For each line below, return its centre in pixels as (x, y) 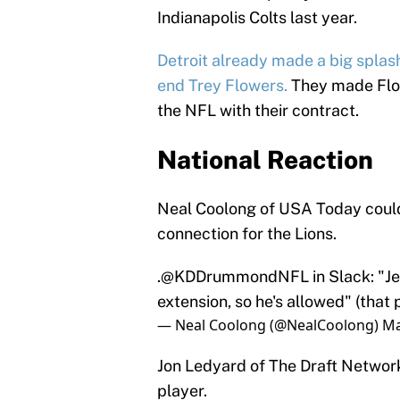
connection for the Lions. (247, 233)
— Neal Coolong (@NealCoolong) (270, 325)
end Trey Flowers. (222, 85)
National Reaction (265, 159)
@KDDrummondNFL (235, 276)
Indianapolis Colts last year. (257, 17)
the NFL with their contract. (258, 110)
